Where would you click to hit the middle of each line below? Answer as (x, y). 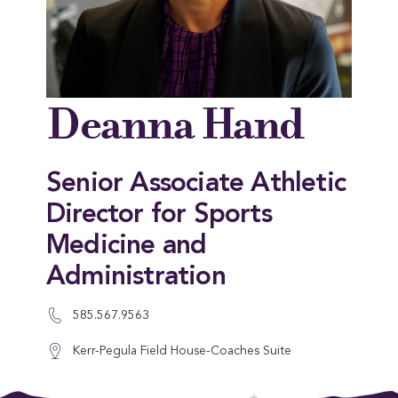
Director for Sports (159, 215)
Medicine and (127, 246)
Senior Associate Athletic (196, 184)
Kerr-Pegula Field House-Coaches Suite (182, 351)
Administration (136, 277)
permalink (215, 391)
